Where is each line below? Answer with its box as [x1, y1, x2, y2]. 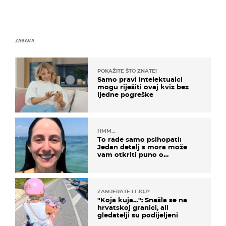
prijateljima [97, 158, 137, 166]
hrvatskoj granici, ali [97, 203, 168, 211]
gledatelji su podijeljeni [97, 210, 178, 219]
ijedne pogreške [97, 90, 153, 99]
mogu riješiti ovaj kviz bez [97, 83, 189, 91]
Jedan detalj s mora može [97, 143, 187, 151]
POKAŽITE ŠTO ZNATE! [97, 68, 157, 75]
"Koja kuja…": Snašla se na [97, 195, 187, 204]
